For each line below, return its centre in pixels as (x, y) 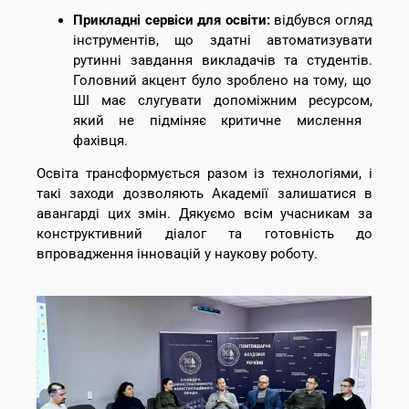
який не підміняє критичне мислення (217, 121)
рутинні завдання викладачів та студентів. (223, 61)
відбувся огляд (321, 21)
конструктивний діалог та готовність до (204, 234)
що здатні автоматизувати (266, 41)
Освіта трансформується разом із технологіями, (199, 174)
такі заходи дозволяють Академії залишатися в (204, 194)
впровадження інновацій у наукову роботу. (177, 254)
